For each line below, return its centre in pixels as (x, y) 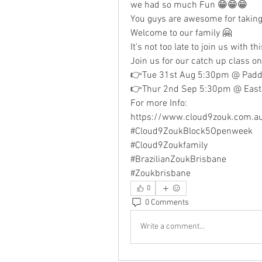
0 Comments (167, 203)
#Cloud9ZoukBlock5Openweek (192, 131)
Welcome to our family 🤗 (181, 33)
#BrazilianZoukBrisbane (180, 159)
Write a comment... (173, 227)
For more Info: (159, 103)
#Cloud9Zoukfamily (170, 145)
